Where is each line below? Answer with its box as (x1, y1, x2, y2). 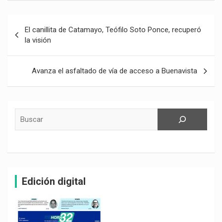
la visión (25, 36, 51, 45)
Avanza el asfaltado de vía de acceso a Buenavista (32, 66, 197, 75)
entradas (7, 47, 57, 61)
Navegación (7, 15, 73, 29)
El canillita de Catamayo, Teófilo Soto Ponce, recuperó (25, 25, 201, 34)
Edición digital (22, 175, 86, 187)
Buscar (14, 109, 37, 117)
